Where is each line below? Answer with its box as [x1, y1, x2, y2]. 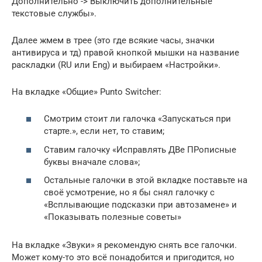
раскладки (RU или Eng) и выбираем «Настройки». [12, 59, 220, 70]
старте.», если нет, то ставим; [44, 126, 164, 136]
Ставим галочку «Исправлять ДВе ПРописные [44, 144, 236, 155]
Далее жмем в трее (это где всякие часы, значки [12, 35, 215, 46]
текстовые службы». [12, 8, 96, 19]
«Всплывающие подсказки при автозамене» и [44, 199, 237, 210]
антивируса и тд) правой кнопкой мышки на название [12, 47, 242, 58]
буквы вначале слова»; [44, 156, 140, 167]
